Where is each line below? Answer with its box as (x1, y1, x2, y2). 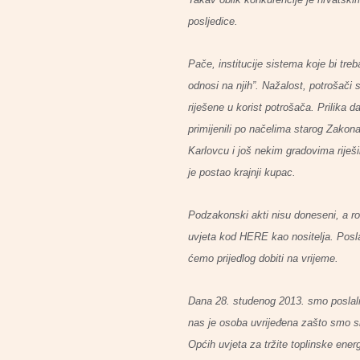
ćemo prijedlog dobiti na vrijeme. (188, 252, 338, 264)
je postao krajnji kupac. (188, 166, 296, 178)
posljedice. (188, 15, 238, 27)
